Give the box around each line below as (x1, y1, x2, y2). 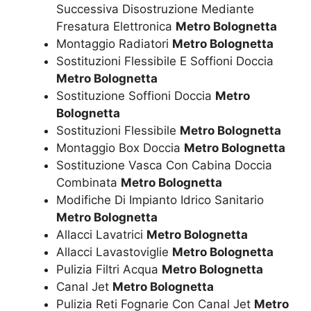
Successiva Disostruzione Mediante (56, 2, 254, 17)
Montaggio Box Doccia (56, 141, 184, 155)
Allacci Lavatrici (56, 228, 146, 242)
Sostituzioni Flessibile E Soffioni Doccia (56, 54, 274, 69)
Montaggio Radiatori (56, 37, 172, 51)
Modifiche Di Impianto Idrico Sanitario (56, 193, 264, 208)
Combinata (56, 176, 121, 190)
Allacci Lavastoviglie (56, 245, 172, 260)
